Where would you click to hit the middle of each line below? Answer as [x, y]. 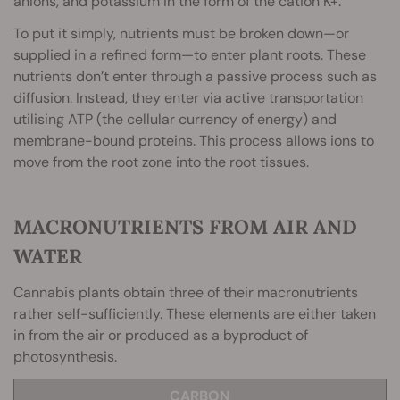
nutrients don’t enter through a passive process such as [195, 77]
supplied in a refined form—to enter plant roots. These [190, 55]
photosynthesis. [65, 357]
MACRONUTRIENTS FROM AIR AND [185, 227]
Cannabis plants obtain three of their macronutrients [186, 293]
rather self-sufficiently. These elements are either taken [195, 314]
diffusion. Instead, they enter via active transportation [188, 98]
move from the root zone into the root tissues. [161, 162]
